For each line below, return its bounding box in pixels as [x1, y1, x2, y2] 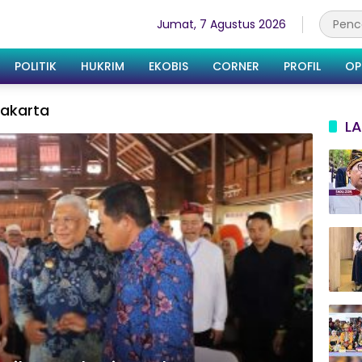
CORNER [213, 57, 259, 74]
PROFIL [284, 57, 321, 74]
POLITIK [15, 57, 57, 74]
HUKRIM [81, 57, 124, 74]
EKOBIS [149, 57, 188, 74]
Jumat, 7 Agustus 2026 [157, 15, 286, 32]
